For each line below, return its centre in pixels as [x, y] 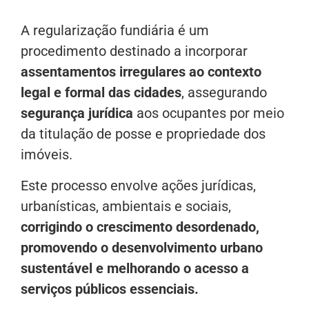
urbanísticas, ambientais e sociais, [126, 206]
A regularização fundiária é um [115, 31]
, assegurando [224, 93]
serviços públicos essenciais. [110, 289]
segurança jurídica [77, 113]
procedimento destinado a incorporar [134, 51]
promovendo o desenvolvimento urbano [142, 247]
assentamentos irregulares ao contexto [141, 72]
